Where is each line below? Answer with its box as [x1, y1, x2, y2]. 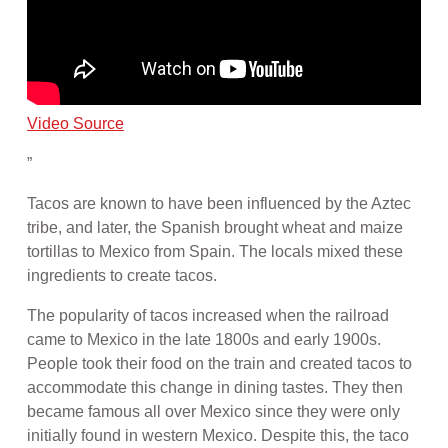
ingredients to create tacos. [27, 266, 217, 284]
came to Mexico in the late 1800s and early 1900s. [27, 330, 381, 348]
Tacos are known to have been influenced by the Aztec [27, 194, 411, 212]
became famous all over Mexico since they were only [27, 402, 400, 420]
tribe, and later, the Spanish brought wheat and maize [27, 218, 403, 236]
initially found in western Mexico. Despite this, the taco [27, 426, 409, 444]
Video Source [27, 114, 124, 132]
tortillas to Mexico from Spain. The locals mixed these [27, 242, 403, 260]
